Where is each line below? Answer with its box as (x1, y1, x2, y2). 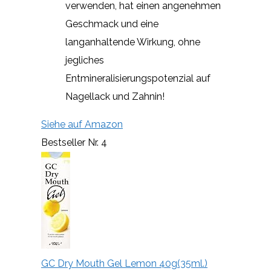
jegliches (65, 54, 104, 66)
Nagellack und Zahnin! (65, 90, 165, 102)
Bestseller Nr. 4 (41, 136, 107, 148)
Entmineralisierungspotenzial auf (65, 72, 211, 84)
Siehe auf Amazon (41, 118, 123, 130)
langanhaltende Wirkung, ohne (65, 36, 200, 48)
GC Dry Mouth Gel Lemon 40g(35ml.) (41, 257, 207, 269)
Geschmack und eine (65, 18, 158, 30)
